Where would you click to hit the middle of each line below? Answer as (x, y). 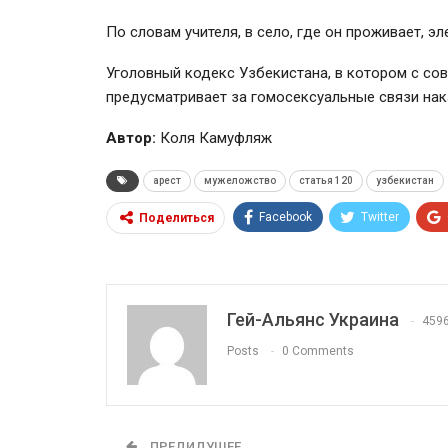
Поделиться (176, 217)
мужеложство (240, 180)
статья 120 (326, 180)
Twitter (380, 216)
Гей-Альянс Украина (313, 319)
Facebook (285, 216)
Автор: (131, 137)
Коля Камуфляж (214, 137)
